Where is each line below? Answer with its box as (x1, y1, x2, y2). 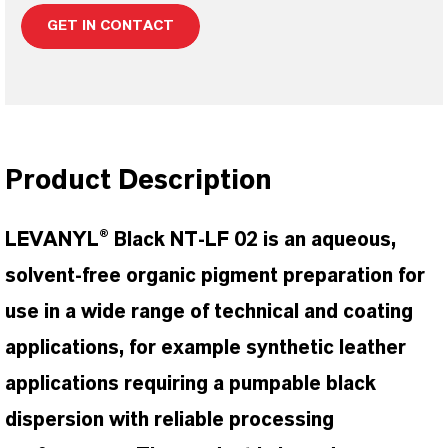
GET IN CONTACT (47, 19, 174, 33)
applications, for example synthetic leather (5, 338, 406, 358)
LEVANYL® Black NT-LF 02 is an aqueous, (5, 230, 396, 250)
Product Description (5, 167, 272, 195)
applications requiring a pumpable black (5, 374, 376, 394)
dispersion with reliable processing (5, 410, 334, 430)
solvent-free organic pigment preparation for (5, 266, 425, 286)
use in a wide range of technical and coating (5, 302, 413, 322)
